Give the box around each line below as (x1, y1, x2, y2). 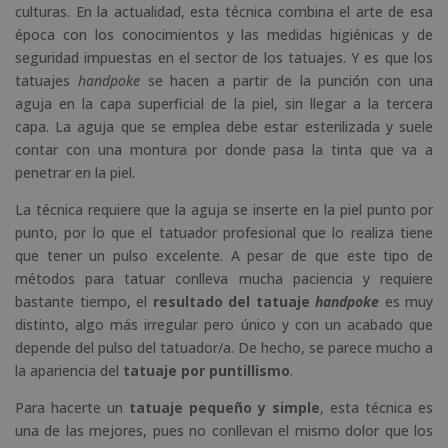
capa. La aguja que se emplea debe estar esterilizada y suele (15, 116, 433, 136)
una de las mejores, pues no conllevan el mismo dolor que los (15, 420, 433, 440)
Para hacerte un (15, 397, 129, 417)
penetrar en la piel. (15, 162, 135, 182)
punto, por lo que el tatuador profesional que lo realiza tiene (15, 222, 433, 242)
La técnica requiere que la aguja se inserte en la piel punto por (15, 199, 433, 219)
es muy (379, 291, 433, 311)
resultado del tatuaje (152, 291, 315, 311)
